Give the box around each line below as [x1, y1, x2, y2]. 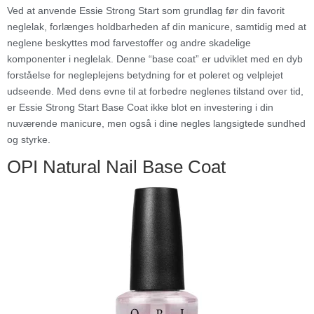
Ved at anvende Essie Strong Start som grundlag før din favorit [7, 5, 285, 17]
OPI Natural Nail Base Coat [7, 156, 226, 178]
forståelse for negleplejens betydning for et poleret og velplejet [7, 69, 283, 81]
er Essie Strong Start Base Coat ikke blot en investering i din [7, 102, 273, 114]
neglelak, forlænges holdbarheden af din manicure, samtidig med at [7, 21, 306, 33]
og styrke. [7, 134, 50, 146]
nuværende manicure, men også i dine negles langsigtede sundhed [7, 118, 306, 130]
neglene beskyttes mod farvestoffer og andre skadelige [7, 37, 251, 49]
